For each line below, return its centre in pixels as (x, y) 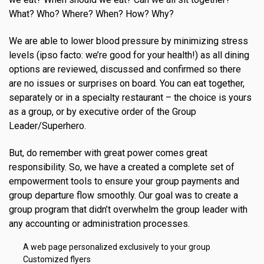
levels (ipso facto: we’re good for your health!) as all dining (129, 55)
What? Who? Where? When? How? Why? (91, 14)
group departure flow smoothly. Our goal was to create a (123, 196)
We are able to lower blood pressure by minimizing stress (128, 41)
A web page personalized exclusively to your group (117, 247)
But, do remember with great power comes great (108, 153)
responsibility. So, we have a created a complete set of (122, 167)
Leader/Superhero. (47, 126)
